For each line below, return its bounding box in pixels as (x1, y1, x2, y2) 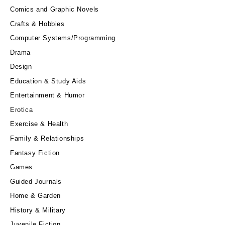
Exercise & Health (10, 120, 68, 128)
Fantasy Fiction (10, 149, 60, 157)
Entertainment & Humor (10, 91, 85, 99)
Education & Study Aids (10, 77, 86, 85)
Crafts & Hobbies (10, 20, 65, 28)
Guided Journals (10, 177, 62, 185)
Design (10, 63, 32, 71)
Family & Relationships (10, 135, 84, 143)
